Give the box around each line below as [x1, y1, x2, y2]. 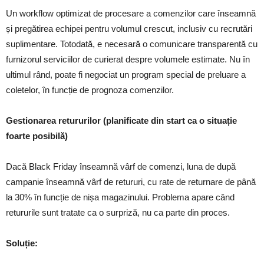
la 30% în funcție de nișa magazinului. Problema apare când [6, 192, 235, 202]
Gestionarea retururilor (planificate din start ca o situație [6, 115, 237, 126]
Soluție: [6, 238, 38, 248]
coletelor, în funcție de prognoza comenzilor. [6, 85, 174, 95]
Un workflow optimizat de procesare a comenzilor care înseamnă [6, 8, 256, 18]
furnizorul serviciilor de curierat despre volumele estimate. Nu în [6, 54, 250, 64]
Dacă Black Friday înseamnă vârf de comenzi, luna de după [6, 161, 236, 171]
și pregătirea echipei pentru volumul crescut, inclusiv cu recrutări [6, 24, 252, 34]
